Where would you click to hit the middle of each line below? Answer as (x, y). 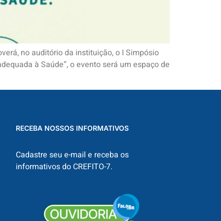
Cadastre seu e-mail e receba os (72, 155)
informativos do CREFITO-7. (64, 166)
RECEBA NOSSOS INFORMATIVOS (72, 128)
